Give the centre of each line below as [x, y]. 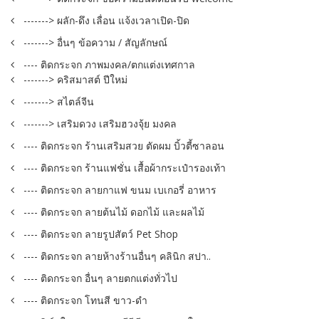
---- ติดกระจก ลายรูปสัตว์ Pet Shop [101, 234]
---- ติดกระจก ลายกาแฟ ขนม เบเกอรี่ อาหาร [120, 190]
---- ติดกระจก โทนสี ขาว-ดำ [85, 300]
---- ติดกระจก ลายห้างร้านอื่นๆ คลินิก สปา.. [117, 256]
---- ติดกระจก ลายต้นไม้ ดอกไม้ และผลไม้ [114, 212]
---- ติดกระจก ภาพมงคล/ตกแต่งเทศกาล [109, 65]
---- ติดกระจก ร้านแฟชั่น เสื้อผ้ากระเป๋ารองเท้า [125, 168]
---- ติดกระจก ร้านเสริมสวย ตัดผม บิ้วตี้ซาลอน [124, 146]
